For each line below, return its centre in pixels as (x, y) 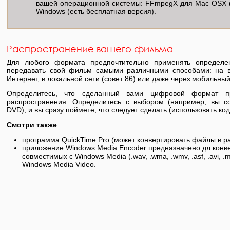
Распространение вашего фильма (90, 49)
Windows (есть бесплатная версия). (96, 11)
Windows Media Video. (59, 164)
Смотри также (32, 124)
